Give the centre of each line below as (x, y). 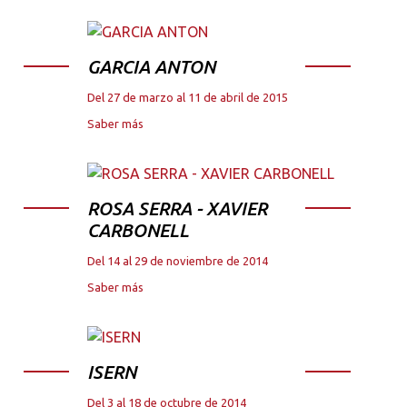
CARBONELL (138, 231)
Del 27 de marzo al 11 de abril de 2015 (188, 98)
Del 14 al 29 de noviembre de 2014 (178, 261)
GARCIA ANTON (151, 67)
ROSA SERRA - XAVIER (177, 209)
